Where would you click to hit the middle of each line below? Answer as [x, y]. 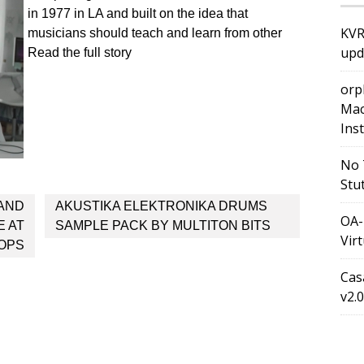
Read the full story [80, 52]
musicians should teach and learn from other [155, 33]
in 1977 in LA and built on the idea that [138, 13]
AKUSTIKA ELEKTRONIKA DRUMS [161, 206]
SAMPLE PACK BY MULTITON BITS [162, 225]
